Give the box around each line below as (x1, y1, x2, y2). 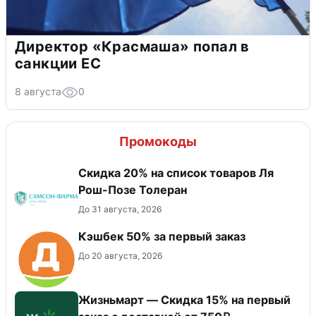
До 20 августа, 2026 (78, 250, 162, 262)
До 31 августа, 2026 (78, 204, 162, 215)
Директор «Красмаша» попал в (15, 38, 250, 56)
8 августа (15, 85, 61, 98)
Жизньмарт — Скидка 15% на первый (78, 293, 291, 308)
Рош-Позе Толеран (78, 183, 187, 197)
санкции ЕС (15, 55, 101, 73)
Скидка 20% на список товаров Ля (78, 166, 274, 181)
